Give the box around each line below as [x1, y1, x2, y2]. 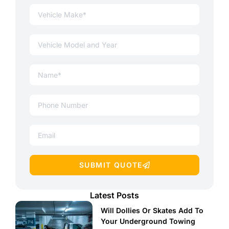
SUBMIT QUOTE [79, 161, 143, 170]
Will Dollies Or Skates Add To [101, 206, 204, 215]
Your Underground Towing [101, 217, 196, 226]
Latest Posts [90, 190, 139, 201]
